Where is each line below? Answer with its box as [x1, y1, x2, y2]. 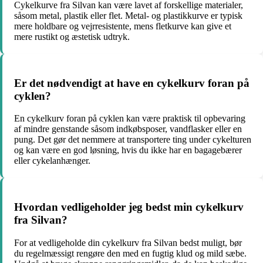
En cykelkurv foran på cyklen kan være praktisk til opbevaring [14, 113, 245, 124]
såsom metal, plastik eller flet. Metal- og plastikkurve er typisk [14, 10, 242, 21]
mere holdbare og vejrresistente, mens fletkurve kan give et [14, 21, 231, 31]
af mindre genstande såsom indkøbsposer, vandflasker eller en [14, 124, 242, 134]
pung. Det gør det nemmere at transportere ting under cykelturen [14, 134, 251, 145]
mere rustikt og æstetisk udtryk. [14, 31, 130, 42]
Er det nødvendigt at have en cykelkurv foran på [14, 76, 249, 89]
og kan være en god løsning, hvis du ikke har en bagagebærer [14, 145, 242, 156]
